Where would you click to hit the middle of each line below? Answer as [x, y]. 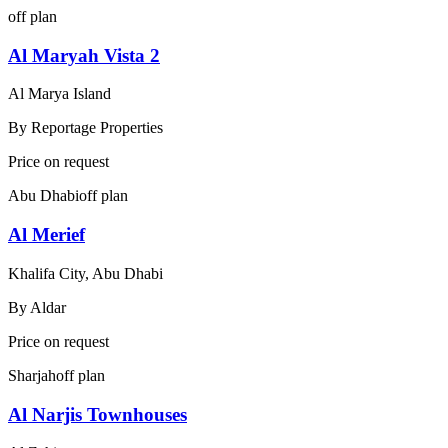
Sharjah [32, 375]
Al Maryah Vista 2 [84, 55]
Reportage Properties [97, 128]
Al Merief [46, 235]
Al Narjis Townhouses [97, 414]
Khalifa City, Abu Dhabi [85, 273]
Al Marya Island [59, 94]
